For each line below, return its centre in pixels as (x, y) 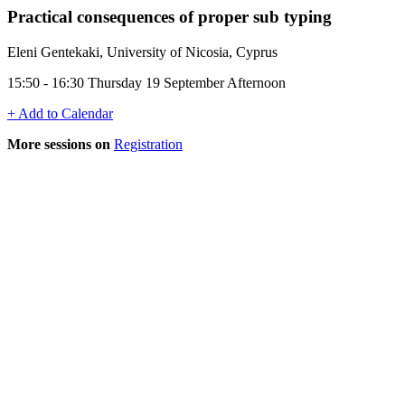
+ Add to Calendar (60, 113)
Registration (148, 144)
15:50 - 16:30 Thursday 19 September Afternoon (146, 82)
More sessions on (59, 144)
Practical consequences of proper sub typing (170, 17)
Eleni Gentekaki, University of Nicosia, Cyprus (142, 52)
